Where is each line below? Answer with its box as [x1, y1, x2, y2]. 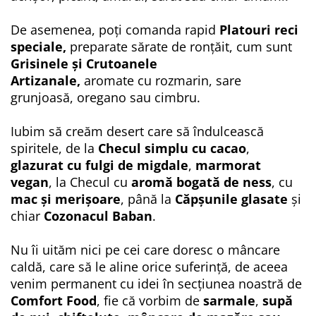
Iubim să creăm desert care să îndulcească [11, 122, 264, 140]
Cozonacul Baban [44, 207, 152, 224]
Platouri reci [219, 20, 298, 38]
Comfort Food [11, 291, 97, 309]
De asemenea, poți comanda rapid [11, 20, 219, 38]
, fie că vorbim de [97, 291, 203, 309]
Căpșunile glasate [175, 190, 288, 207]
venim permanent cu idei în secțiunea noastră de [11, 274, 302, 292]
